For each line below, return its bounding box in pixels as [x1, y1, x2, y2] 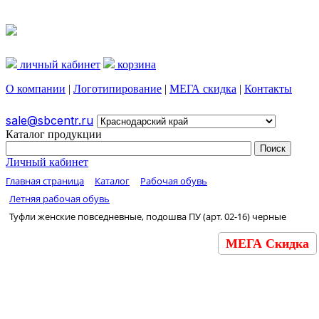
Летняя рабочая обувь [9, 192, 110, 205]
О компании [6, 82, 66, 95]
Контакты [244, 82, 292, 95]
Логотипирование [73, 82, 162, 95]
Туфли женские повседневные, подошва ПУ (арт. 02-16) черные [9, 209, 286, 223]
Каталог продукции [6, 127, 102, 140]
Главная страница [6, 174, 84, 187]
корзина [115, 58, 156, 70]
